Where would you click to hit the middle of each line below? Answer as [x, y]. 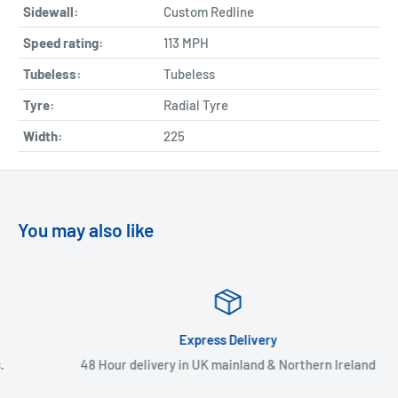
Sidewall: [51, 11]
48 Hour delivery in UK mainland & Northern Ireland [202, 364]
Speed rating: [63, 42]
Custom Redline [209, 11]
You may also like [86, 229]
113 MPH [186, 42]
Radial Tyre [196, 104]
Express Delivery [202, 339]
